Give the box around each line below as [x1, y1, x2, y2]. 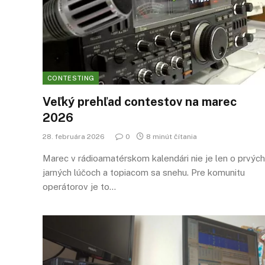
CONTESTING [47, 75, 95, 82]
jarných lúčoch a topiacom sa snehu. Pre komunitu [43, 167, 245, 177]
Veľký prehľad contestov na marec [43, 95, 237, 109]
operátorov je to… [43, 182, 116, 192]
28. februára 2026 [43, 132, 105, 141]
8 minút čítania [146, 132, 197, 141]
